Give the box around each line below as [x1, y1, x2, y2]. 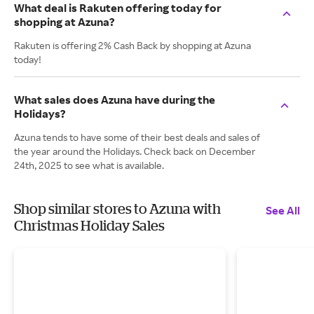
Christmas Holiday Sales [14, 217, 165, 233]
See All [266, 203, 300, 217]
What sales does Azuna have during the [14, 93, 215, 107]
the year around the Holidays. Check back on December [14, 145, 256, 157]
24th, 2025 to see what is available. [14, 159, 164, 171]
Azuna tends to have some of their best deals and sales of [14, 131, 260, 143]
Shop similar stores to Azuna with [14, 200, 221, 217]
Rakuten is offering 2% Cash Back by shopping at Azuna [14, 39, 251, 51]
